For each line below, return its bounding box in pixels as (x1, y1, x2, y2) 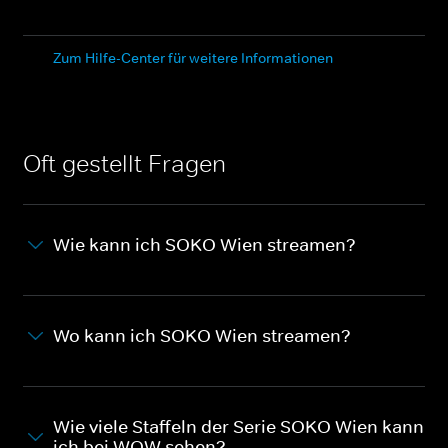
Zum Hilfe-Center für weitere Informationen (53, 48, 333, 67)
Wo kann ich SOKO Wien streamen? (53, 324, 351, 347)
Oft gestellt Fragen (23, 148, 226, 178)
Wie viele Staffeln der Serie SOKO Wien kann (53, 415, 424, 438)
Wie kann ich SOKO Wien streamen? (53, 233, 356, 256)
